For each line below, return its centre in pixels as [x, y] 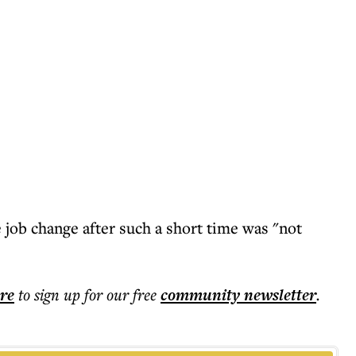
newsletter [278, 295]
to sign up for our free [87, 294]
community [200, 295]
